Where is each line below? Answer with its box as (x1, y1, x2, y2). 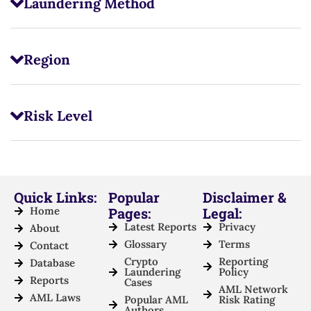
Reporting (218, 255, 268, 269)
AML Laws (29, 291, 81, 305)
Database (29, 256, 75, 270)
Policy (218, 265, 249, 279)
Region (23, 51, 70, 69)
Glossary (124, 237, 167, 251)
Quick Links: (14, 188, 96, 207)
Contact (29, 239, 69, 253)
